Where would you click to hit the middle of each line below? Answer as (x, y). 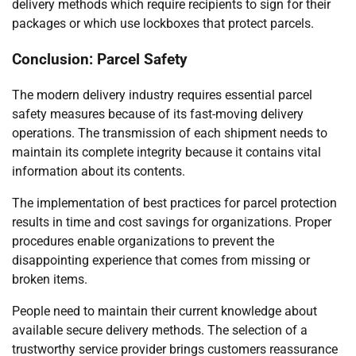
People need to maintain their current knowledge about (164, 311)
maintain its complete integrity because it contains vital (166, 152)
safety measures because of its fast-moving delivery (158, 114)
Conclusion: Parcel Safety (100, 59)
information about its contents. (99, 171)
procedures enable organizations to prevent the (143, 241)
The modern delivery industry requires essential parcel (162, 95)
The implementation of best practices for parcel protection (174, 203)
